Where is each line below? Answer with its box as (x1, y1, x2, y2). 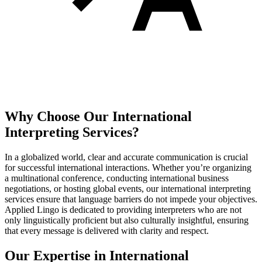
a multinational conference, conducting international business (5, 173, 229, 184)
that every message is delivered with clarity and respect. (5, 226, 209, 236)
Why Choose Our (5, 109, 112, 125)
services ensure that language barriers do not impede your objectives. (5, 194, 257, 205)
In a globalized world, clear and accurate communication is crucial (5, 152, 248, 163)
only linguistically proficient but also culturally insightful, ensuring (5, 215, 249, 226)
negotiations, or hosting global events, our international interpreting (5, 184, 251, 194)
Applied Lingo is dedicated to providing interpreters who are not (5, 205, 242, 215)
